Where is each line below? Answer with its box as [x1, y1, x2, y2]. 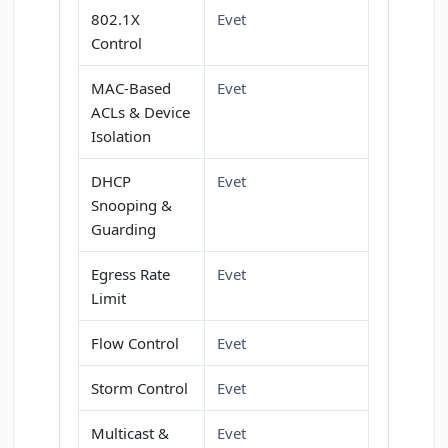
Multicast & [91, 423, 169, 444]
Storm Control [91, 378, 188, 399]
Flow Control [91, 333, 179, 354]
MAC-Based [91, 78, 171, 99]
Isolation [91, 126, 151, 147]
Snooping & [91, 195, 172, 216]
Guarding [91, 219, 156, 240]
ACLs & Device [91, 102, 190, 123]
